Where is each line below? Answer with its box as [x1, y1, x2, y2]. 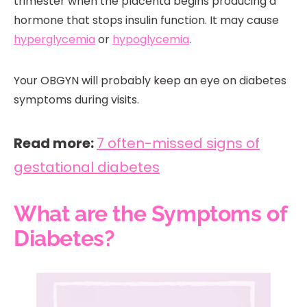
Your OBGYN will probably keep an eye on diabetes [14, 73, 286, 89]
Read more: [14, 134, 97, 153]
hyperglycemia [14, 32, 95, 48]
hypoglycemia [112, 32, 189, 48]
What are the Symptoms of [14, 201, 287, 227]
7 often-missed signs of [97, 134, 260, 153]
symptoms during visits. [14, 92, 139, 108]
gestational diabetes [14, 158, 160, 177]
